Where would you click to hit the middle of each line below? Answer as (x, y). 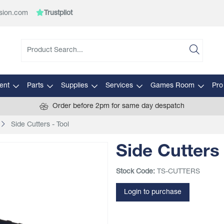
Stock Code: (135, 172)
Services (119, 86)
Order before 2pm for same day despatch (118, 106)
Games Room (172, 86)
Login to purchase (153, 192)
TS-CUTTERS (178, 172)
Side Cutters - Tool (40, 125)
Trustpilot (58, 13)
